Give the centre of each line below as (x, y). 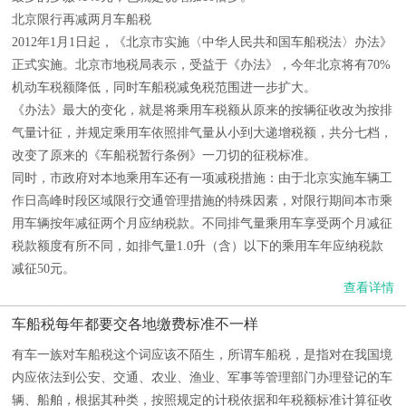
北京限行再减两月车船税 (82, 19)
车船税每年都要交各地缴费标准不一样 (135, 324)
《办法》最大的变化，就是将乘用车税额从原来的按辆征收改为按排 (202, 110)
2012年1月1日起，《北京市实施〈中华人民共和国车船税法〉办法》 (202, 42)
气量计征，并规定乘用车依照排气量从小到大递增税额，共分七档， (202, 133)
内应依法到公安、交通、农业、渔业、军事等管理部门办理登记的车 (202, 377)
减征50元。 (43, 269)
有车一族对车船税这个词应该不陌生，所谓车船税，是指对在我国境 (202, 355)
